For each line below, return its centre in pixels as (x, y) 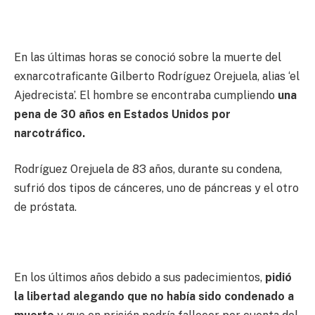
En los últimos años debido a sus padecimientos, (138, 278)
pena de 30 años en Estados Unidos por (122, 114)
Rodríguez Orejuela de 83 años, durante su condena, (148, 169)
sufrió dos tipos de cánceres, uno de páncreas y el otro (156, 188)
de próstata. (45, 207)
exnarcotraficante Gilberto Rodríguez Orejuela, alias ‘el (157, 76)
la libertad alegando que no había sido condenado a (154, 297)
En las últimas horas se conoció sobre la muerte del (148, 57)
